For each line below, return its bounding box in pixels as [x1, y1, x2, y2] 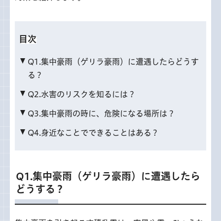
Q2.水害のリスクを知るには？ [28, 90, 136, 98]
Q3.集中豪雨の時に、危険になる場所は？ [28, 110, 175, 117]
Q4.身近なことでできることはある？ [28, 129, 159, 137]
